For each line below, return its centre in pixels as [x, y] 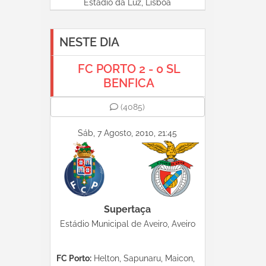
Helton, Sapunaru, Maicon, [143, 258]
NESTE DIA [89, 42]
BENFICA [129, 83]
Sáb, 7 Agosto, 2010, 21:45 [128, 133]
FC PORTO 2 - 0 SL [129, 69]
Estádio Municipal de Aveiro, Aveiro [127, 224]
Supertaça [128, 209]
